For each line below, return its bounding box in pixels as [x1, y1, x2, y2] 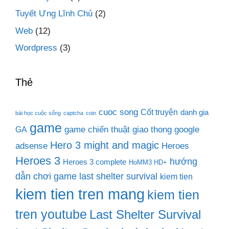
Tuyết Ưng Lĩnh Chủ [15, 9, 93, 19]
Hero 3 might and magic [50, 140, 159, 151]
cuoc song [99, 107, 138, 118]
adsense [15, 141, 48, 151]
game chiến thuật [64, 124, 130, 135]
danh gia [180, 108, 209, 117]
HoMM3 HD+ [129, 158, 167, 167]
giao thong [132, 124, 172, 135]
